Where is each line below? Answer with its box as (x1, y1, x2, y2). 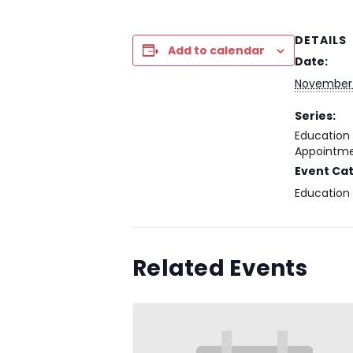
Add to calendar (168, 43, 265, 58)
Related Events (132, 253, 307, 284)
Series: (295, 108, 336, 124)
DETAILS (295, 32, 347, 48)
